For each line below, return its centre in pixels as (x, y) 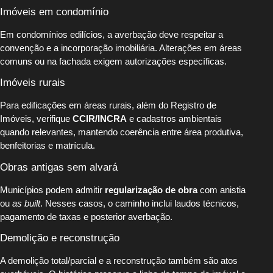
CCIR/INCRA (100, 119)
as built (26, 203)
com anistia (222, 190)
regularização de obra (151, 190)
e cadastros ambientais (174, 119)
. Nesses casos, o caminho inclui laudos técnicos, (140, 203)
